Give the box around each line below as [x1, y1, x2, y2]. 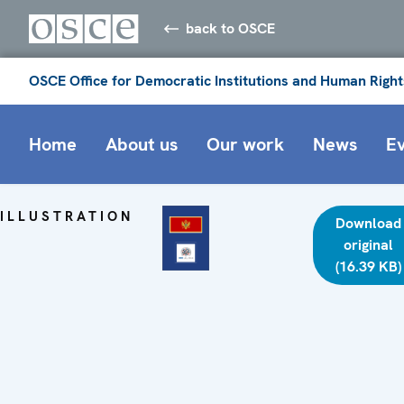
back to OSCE [186, 18, 276, 38]
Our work [207, 132, 284, 156]
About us [106, 132, 178, 156]
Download [335, 213, 401, 233]
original [344, 234, 393, 254]
